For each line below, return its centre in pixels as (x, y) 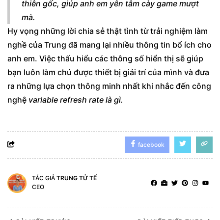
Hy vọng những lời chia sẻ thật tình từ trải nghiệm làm (108, 31)
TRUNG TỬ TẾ (77, 178)
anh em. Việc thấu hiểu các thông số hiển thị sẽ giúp (105, 59)
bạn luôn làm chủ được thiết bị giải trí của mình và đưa (108, 72)
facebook (151, 145)
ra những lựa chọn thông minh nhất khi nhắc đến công (109, 86)
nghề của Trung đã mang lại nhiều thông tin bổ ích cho (110, 45)
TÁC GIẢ (44, 178)
